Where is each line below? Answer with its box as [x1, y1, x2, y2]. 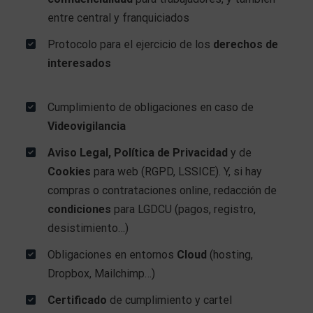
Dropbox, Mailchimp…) [48, 266, 156, 280]
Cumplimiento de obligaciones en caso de [48, 100, 254, 114]
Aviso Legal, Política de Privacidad [48, 145, 228, 159]
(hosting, [210, 247, 254, 261]
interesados [48, 57, 112, 70]
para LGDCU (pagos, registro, [114, 202, 256, 216]
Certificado [48, 293, 108, 307]
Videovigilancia [48, 119, 126, 133]
